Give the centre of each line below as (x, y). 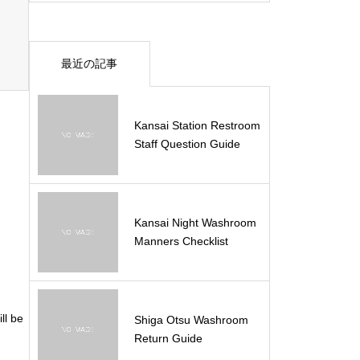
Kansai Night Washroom (195, 223)
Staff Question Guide (187, 144)
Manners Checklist (181, 241)
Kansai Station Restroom (197, 125)
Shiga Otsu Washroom (191, 320)
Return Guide (168, 338)
